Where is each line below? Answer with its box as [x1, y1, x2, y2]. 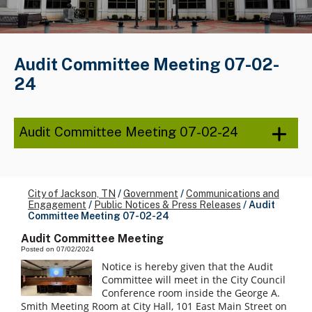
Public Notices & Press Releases [94, 199, 241, 211]
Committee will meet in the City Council [102, 273, 286, 287]
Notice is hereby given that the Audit [102, 260, 274, 274]
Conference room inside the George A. [102, 286, 281, 300]
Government [123, 188, 178, 200]
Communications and [186, 188, 279, 200]
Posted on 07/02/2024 [21, 245, 94, 253]
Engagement [28, 199, 86, 211]
